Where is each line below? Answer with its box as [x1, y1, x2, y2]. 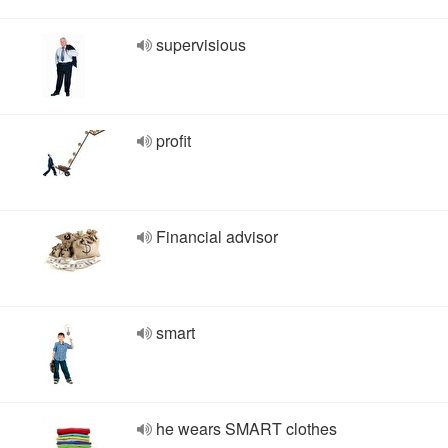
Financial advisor [156, 225, 278, 248]
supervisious [156, 33, 246, 56]
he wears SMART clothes [156, 417, 337, 440]
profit [156, 129, 191, 152]
